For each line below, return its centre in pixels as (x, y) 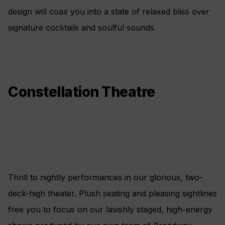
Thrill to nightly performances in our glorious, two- (105, 178)
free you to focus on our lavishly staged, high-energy (110, 210)
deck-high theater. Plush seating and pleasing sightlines (113, 194)
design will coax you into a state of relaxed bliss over (109, 12)
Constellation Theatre (82, 92)
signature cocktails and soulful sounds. (82, 28)
